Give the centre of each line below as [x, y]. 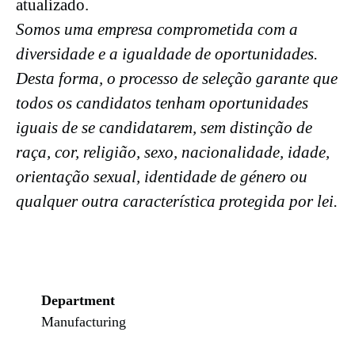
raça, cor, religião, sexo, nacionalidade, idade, [173, 152]
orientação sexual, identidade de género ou [162, 177]
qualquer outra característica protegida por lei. [177, 201]
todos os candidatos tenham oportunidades [162, 103]
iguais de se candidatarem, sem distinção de [164, 128]
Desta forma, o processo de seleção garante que [177, 78]
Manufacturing [84, 322]
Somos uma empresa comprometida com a [157, 29]
